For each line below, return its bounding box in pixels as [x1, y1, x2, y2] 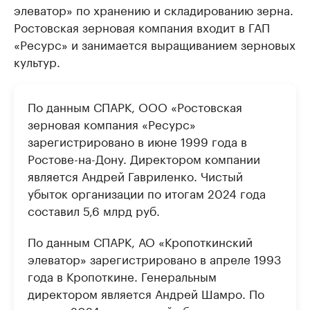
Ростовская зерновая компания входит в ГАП [14, 17, 270, 35]
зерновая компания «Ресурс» [28, 114, 196, 132]
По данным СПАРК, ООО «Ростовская [28, 97, 242, 115]
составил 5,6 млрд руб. [28, 201, 160, 219]
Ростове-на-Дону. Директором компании [28, 149, 260, 167]
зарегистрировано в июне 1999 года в [28, 131, 247, 149]
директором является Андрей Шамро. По [28, 284, 264, 302]
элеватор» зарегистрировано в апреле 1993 [28, 249, 281, 267]
